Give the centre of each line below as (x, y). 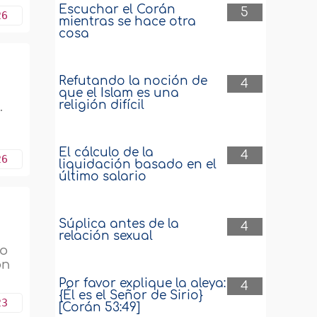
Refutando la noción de (133, 81)
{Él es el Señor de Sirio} (131, 295)
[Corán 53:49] (100, 307)
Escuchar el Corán (117, 10)
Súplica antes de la (119, 224)
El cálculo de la (106, 152)
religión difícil (102, 105)
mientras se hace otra (128, 22)
